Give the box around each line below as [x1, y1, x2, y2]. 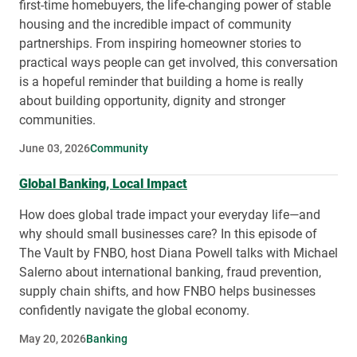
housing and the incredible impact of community [19, 16, 292, 32]
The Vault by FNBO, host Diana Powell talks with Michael [19, 245, 338, 261]
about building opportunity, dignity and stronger [19, 92, 285, 108]
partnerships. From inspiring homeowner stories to [19, 35, 301, 51]
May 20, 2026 [19, 331, 86, 346]
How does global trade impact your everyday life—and [19, 206, 320, 222]
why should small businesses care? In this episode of [19, 226, 317, 241]
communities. [19, 112, 96, 127]
